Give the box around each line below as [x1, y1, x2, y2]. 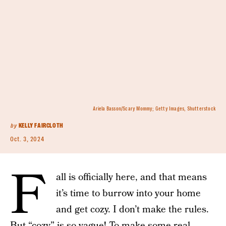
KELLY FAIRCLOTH [18, 122, 64, 129]
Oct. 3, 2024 [10, 136, 44, 143]
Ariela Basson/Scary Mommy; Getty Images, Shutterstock [93, 106, 216, 111]
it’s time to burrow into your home [56, 187, 201, 200]
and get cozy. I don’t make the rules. [56, 203, 209, 216]
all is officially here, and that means [56, 171, 207, 184]
